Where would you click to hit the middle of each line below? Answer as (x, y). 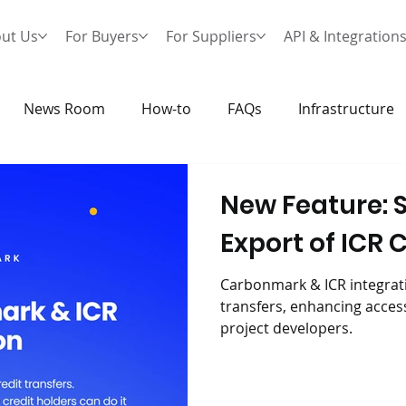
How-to (166, 109)
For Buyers (102, 37)
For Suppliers (212, 37)
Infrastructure (346, 109)
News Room (64, 109)
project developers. (286, 329)
